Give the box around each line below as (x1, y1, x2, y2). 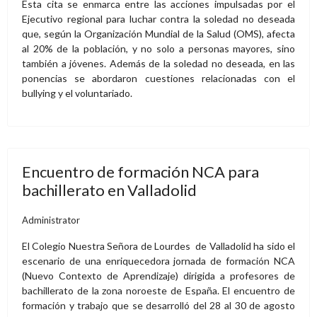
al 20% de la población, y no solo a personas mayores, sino (22, 42, 295, 54)
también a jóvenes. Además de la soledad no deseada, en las (22, 57, 295, 69)
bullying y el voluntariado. (22, 86, 132, 99)
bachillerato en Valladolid (22, 180, 197, 200)
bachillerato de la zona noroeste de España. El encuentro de (22, 284, 295, 296)
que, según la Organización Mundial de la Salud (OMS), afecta (22, 27, 295, 40)
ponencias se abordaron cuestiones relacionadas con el (22, 71, 295, 84)
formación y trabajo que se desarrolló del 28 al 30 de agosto (22, 299, 295, 311)
